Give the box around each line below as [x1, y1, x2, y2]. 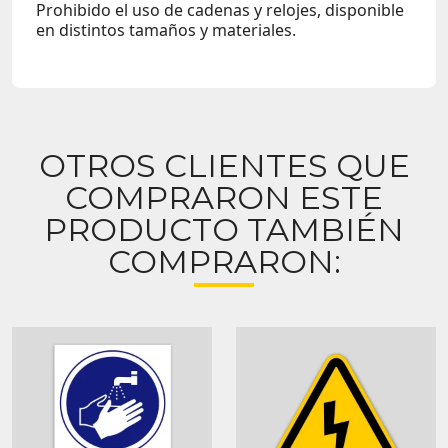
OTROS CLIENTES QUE [38, 146, 410, 186]
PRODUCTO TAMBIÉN [44, 210, 404, 250]
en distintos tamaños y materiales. [36, 18, 296, 41]
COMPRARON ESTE [65, 178, 383, 218]
